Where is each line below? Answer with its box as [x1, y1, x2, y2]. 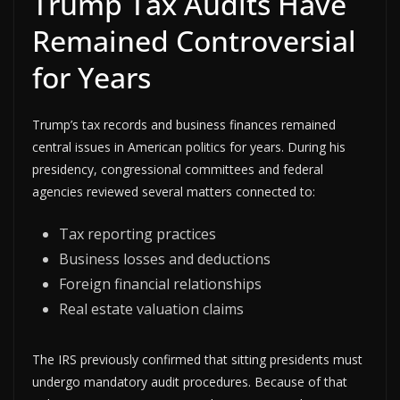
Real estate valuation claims [59, 298, 244, 319]
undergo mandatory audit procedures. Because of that [32, 372, 347, 390]
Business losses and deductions [59, 248, 271, 269]
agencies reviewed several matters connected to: [32, 182, 315, 200]
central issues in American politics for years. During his [32, 137, 346, 155]
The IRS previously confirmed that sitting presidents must [32, 350, 362, 368]
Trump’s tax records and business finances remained [32, 115, 336, 133]
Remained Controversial [32, 21, 356, 60]
